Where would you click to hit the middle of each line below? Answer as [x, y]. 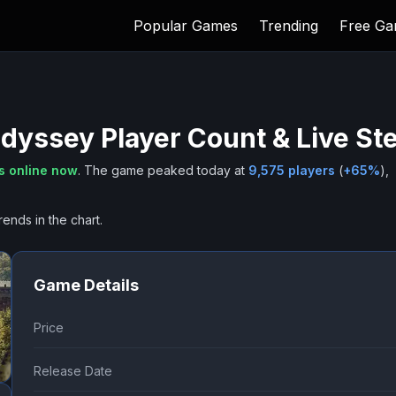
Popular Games [186, 26]
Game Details [86, 285]
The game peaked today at [164, 170]
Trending [289, 26]
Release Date [72, 371]
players [310, 170]
